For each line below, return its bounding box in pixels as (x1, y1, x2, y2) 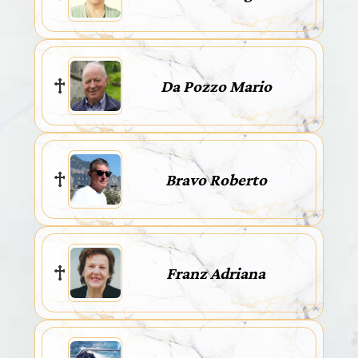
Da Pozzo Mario (160, 76, 272, 96)
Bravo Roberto (165, 169, 267, 189)
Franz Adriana (166, 263, 265, 283)
